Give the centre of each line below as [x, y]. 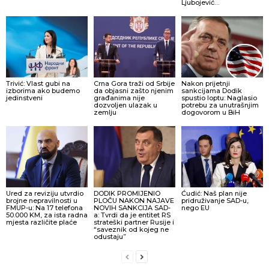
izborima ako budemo [43, 91]
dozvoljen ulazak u [125, 105]
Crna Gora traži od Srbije [134, 84]
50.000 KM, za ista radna [47, 215]
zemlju [105, 113]
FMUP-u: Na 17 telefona [44, 207]
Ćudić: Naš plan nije [214, 193]
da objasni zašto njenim [133, 91]
